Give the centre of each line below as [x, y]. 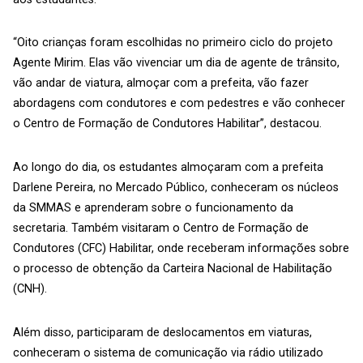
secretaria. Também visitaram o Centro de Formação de [161, 228]
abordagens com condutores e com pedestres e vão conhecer [179, 104]
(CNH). [30, 289]
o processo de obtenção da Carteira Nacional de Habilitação [173, 269]
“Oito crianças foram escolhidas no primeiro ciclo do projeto [173, 43]
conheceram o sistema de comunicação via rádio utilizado [168, 352]
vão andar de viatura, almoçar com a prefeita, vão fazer [161, 83]
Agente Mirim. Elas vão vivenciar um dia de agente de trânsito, [176, 63]
